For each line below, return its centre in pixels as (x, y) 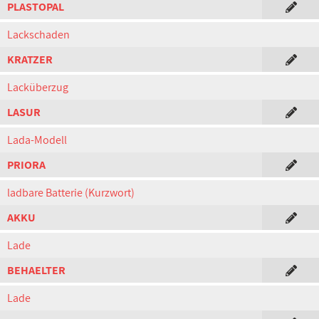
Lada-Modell (37, 140)
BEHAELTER (36, 270)
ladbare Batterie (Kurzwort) (71, 193)
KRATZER (30, 59)
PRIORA (26, 165)
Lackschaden (38, 35)
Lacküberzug (38, 87)
